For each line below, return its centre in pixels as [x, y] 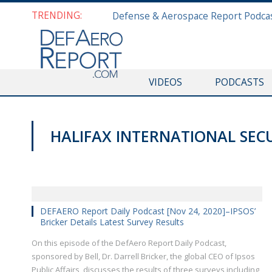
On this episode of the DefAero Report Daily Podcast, [129, 243]
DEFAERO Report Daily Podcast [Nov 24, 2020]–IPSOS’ [148, 211]
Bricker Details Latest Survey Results [112, 222]
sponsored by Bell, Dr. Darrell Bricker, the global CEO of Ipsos [143, 256]
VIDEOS [165, 82]
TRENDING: [57, 15]
